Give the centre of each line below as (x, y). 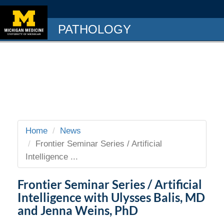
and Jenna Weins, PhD (78, 210)
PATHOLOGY (94, 29)
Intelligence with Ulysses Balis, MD (111, 197)
